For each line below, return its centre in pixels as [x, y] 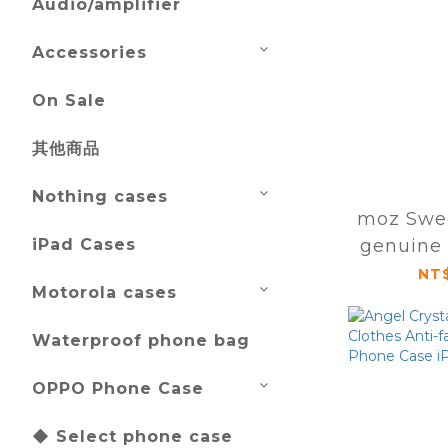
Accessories [89, 52]
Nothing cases [100, 196]
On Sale [69, 100]
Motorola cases [104, 292]
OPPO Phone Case [118, 388]
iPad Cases [84, 244]
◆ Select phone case [132, 436]
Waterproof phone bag [141, 340]
